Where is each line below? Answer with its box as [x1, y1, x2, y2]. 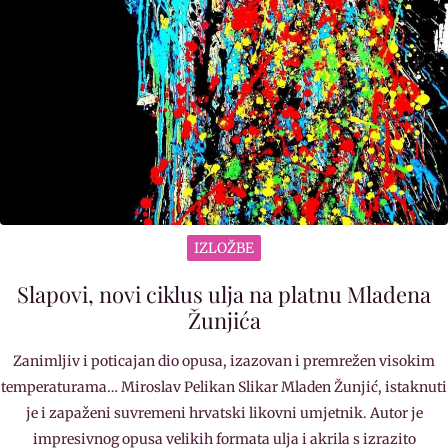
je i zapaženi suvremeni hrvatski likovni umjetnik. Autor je [25, 404, 423, 423]
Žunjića [187, 305, 261, 336]
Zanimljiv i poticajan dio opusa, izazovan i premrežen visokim [13, 352, 435, 371]
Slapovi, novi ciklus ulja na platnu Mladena [17, 279, 431, 310]
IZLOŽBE [194, 239, 254, 258]
